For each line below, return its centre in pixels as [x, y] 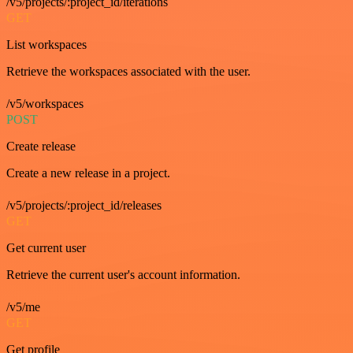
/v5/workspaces [45, 104]
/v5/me [23, 307]
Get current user [46, 248]
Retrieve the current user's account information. [123, 275]
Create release [41, 147]
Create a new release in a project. [88, 173]
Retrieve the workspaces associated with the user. [128, 72]
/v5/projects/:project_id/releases [84, 206]
